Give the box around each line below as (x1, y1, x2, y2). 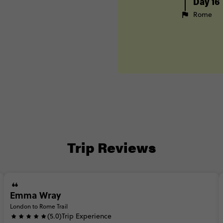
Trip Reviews (67, 137, 156, 157)
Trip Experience (62, 211, 111, 221)
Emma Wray (10, 189, 61, 202)
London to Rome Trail (10, 202, 68, 211)
